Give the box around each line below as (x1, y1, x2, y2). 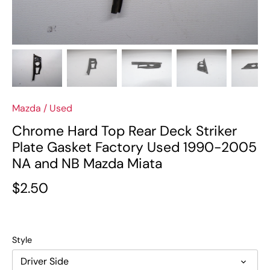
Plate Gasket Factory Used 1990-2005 (12, 138, 257, 157)
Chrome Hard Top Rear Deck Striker (12, 122, 237, 140)
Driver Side (20, 255, 69, 268)
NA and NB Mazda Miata (12, 154, 162, 173)
